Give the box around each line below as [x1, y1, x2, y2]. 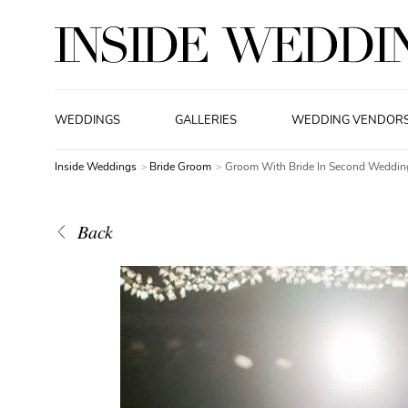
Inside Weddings [55, 159, 137, 174]
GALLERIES [175, 111, 238, 128]
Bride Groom [149, 159, 215, 174]
